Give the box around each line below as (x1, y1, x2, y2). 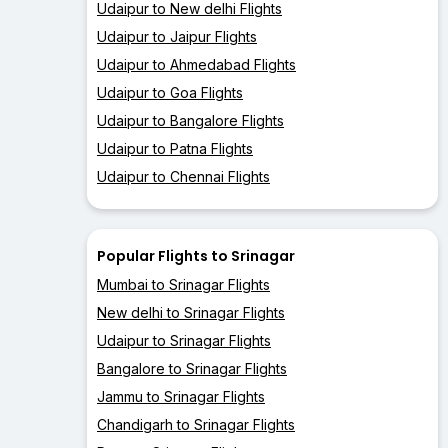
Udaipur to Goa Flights (97, 84, 243, 102)
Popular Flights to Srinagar (97, 246, 295, 267)
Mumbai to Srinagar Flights (97, 276, 270, 294)
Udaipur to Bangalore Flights (97, 112, 284, 130)
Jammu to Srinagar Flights (97, 388, 265, 406)
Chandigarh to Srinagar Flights (97, 416, 295, 434)
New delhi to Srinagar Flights (97, 304, 285, 322)
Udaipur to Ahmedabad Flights (97, 56, 296, 74)
